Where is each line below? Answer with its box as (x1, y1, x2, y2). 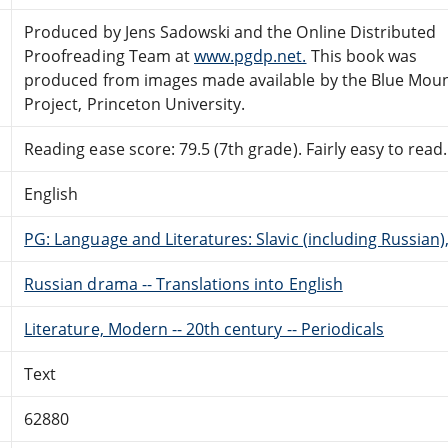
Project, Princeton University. (24, 92, 246, 115)
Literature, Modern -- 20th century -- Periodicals (24, 317, 385, 340)
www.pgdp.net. (193, 44, 307, 67)
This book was (306, 44, 418, 67)
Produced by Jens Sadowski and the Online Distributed (24, 20, 437, 43)
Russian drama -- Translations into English (24, 272, 343, 295)
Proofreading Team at (24, 44, 194, 67)
